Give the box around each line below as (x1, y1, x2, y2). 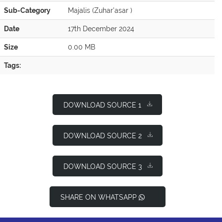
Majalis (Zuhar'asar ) (68, 6, 132, 15)
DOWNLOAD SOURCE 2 (63, 132, 142, 140)
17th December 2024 (68, 25, 134, 33)
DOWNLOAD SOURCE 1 (63, 101, 141, 110)
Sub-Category (4, 6, 51, 15)
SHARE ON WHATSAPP (60, 193, 139, 202)
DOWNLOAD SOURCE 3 (63, 163, 142, 171)
